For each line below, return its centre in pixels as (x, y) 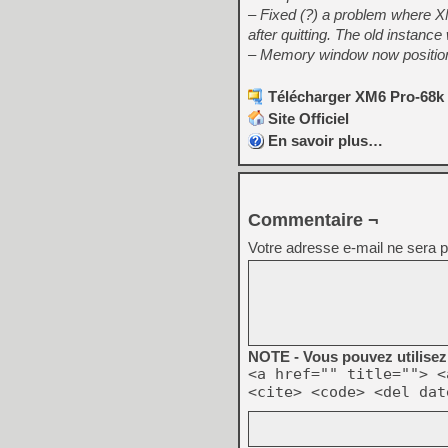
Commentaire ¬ (313, 220)
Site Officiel (308, 118)
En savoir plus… (325, 140)
